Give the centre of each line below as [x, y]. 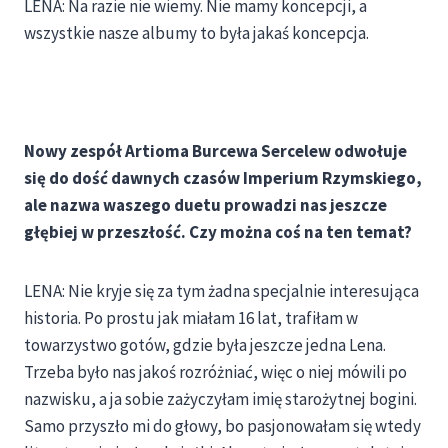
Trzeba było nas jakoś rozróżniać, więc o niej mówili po [215, 372]
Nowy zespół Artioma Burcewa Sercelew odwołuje [215, 151]
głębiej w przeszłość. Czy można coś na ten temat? [218, 232]
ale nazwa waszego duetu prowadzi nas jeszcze [205, 205]
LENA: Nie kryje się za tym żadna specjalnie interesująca [221, 291]
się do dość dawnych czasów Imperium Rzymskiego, [223, 178]
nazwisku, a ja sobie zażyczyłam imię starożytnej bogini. [220, 399]
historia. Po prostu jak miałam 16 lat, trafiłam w [191, 318]
